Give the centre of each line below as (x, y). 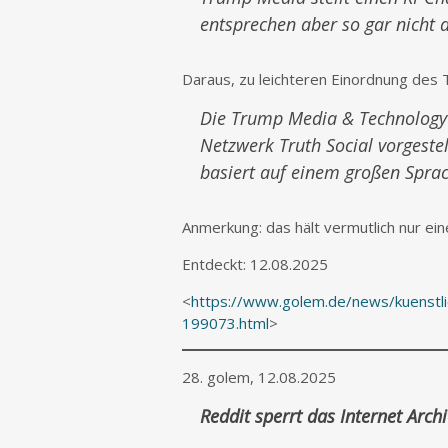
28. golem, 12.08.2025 (259, 377)
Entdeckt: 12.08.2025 (255, 264)
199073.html (225, 323)
